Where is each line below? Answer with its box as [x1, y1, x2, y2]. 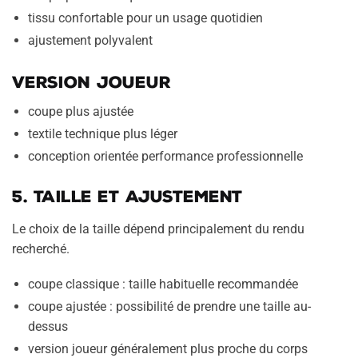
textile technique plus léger [28, 125, 177, 141]
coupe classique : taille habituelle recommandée [28, 276, 298, 292]
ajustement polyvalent [28, 32, 153, 48]
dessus [28, 319, 68, 335]
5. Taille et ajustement [12, 186, 243, 206]
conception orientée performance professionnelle [28, 148, 303, 164]
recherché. [12, 241, 70, 257]
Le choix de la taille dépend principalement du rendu [12, 221, 304, 237]
